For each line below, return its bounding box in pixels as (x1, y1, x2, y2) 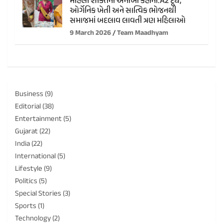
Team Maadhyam (117, 27, 168, 38)
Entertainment (15, 113, 62, 125)
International (15, 150, 56, 162)
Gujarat (15, 125, 38, 137)
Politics (15, 175, 37, 187)
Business (15, 88, 43, 100)
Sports (15, 200, 36, 212)
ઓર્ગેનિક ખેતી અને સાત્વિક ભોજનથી (70, 4, 176, 17)
